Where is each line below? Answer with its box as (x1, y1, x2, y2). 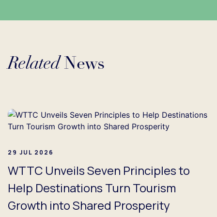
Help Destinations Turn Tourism (8, 179, 176, 196)
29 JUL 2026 (8, 148, 54, 156)
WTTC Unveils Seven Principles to (8, 162, 190, 178)
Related (8, 55, 60, 73)
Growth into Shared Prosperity (8, 197, 170, 213)
